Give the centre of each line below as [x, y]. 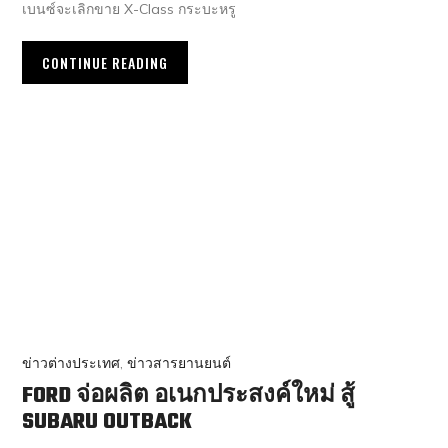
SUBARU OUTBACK [107, 422]
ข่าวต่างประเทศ [71, 363]
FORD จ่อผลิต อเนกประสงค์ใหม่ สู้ [189, 396]
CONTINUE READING [105, 62]
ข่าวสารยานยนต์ [179, 363]
